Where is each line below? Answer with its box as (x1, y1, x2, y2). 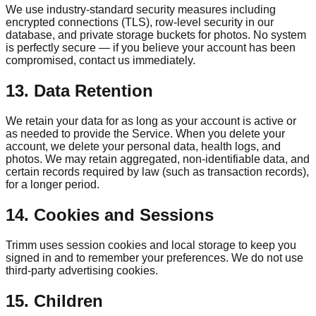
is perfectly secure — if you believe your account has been (6, 42, 296, 54)
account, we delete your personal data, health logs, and (6, 140, 281, 153)
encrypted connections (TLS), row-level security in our (6, 16, 274, 29)
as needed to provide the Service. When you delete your (6, 128, 285, 140)
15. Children (6, 291, 103, 310)
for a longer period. (6, 178, 99, 191)
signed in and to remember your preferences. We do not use (6, 252, 303, 265)
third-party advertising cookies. (6, 265, 158, 277)
